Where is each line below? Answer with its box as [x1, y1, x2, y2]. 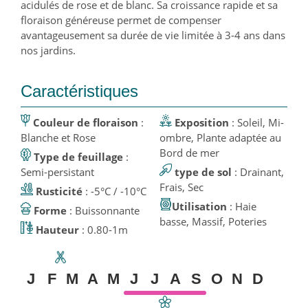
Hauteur [36, 222, 79, 236]
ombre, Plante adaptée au [159, 130, 281, 144]
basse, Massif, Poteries [159, 214, 267, 228]
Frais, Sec [159, 179, 203, 194]
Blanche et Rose [21, 130, 96, 144]
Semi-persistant [21, 164, 94, 179]
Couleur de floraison [33, 115, 138, 129]
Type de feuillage [34, 149, 123, 164]
